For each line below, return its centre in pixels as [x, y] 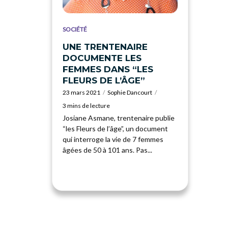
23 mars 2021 [81, 92]
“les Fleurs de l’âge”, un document [115, 128]
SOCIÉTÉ [75, 29]
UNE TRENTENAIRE [105, 47]
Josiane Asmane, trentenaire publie [119, 118]
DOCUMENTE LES [102, 58]
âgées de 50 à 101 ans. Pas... [107, 150]
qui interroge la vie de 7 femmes [113, 139]
